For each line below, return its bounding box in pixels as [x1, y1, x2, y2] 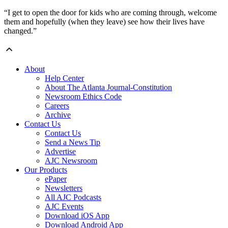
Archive [45, 110, 71, 119]
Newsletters [45, 183, 82, 192]
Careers [45, 101, 69, 110]
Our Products [24, 165, 67, 174]
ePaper [45, 174, 67, 183]
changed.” [4, 26, 37, 35]
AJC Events [45, 202, 83, 211]
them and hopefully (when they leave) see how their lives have [4, 17, 205, 26]
